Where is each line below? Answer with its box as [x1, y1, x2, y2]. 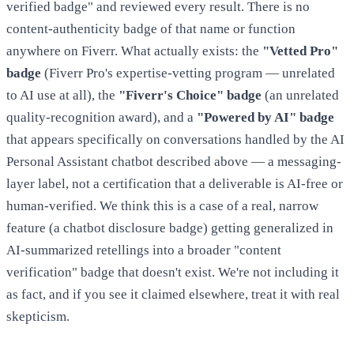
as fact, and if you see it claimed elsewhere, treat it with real [6, 287, 340, 303]
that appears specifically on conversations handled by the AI [6, 132, 345, 148]
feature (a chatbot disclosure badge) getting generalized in [6, 220, 333, 236]
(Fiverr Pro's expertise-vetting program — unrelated [41, 66, 335, 81]
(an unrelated [262, 88, 339, 104]
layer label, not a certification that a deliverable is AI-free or [6, 176, 343, 192]
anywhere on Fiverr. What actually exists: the [6, 43, 262, 59]
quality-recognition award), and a [6, 110, 197, 126]
